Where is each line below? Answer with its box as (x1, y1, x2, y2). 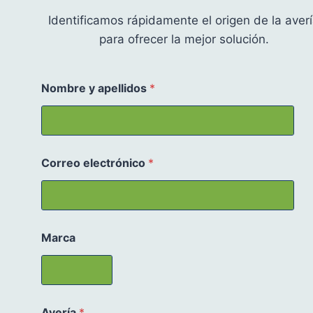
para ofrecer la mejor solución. (99, 31, 269, 46)
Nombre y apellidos (41, 80, 150, 95)
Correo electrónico (41, 155, 148, 170)
